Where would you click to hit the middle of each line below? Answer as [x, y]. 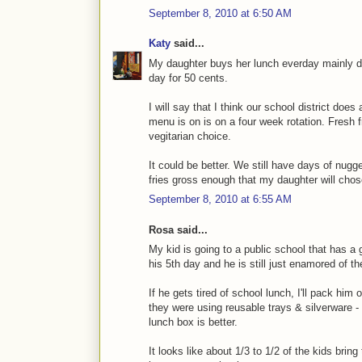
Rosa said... [178, 229]
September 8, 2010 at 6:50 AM [220, 13]
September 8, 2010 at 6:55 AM [220, 200]
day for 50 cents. [188, 78]
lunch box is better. [193, 322]
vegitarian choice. [190, 136]
